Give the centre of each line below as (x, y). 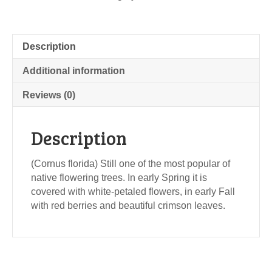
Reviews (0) (49, 95)
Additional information (74, 70)
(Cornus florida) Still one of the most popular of (131, 163)
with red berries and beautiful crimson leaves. (128, 205)
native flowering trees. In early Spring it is (119, 177)
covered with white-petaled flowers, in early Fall (133, 191)
